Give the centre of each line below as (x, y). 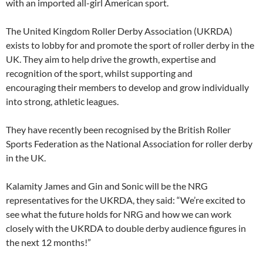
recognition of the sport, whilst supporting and (99, 73)
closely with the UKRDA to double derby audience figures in (126, 228)
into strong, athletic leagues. (62, 101)
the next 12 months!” (48, 242)
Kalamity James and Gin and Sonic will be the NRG (107, 186)
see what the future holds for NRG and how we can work (119, 214)
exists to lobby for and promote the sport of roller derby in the (130, 45)
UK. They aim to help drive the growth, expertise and (111, 59)
